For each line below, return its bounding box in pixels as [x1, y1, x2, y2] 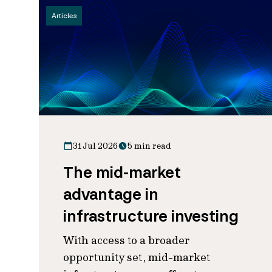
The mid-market [63, 162, 181, 183]
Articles [52, 12, 76, 20]
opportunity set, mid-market [63, 250, 210, 264]
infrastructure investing [63, 206, 239, 226]
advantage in [63, 184, 158, 205]
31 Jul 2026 [73, 140, 118, 151]
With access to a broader [63, 233, 189, 247]
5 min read [127, 140, 171, 151]
